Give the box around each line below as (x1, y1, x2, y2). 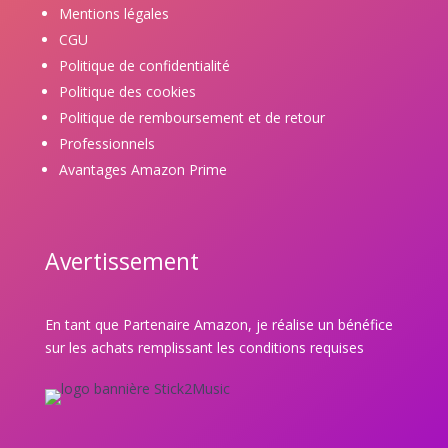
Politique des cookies (58, 81, 196, 101)
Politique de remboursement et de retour (58, 107, 325, 127)
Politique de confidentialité (58, 55, 230, 75)
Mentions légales (58, 3, 169, 23)
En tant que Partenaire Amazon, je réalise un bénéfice (44, 314, 393, 334)
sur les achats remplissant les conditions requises (44, 337, 364, 357)
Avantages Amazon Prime (58, 159, 227, 179)
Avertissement (44, 244, 199, 277)
